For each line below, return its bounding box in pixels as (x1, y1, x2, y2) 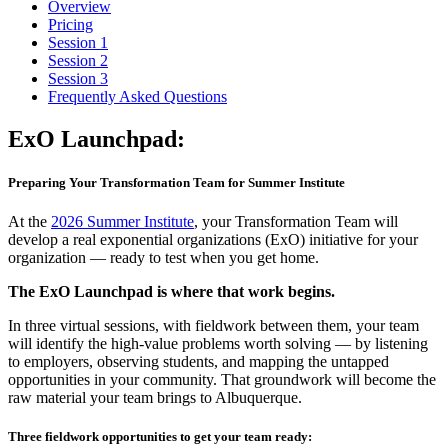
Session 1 (48, 33, 108, 51)
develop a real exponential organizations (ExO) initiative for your (8, 231, 418, 249)
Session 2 (48, 51, 108, 69)
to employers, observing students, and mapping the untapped (8, 353, 389, 371)
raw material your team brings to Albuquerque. (8, 389, 302, 407)
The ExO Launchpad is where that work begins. (8, 283, 335, 301)
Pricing (48, 15, 93, 33)
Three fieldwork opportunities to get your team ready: (8, 429, 312, 445)
